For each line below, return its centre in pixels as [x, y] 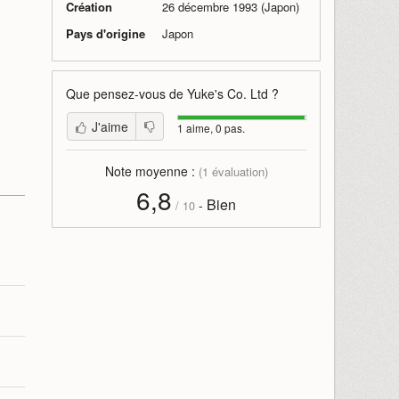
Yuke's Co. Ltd [228, 94]
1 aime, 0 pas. [211, 128]
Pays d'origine [106, 33]
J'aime [110, 126]
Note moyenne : [151, 171]
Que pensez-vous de [126, 94]
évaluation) [238, 171]
